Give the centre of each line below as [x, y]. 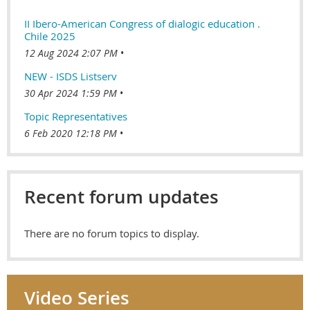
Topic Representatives [76, 116]
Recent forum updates [121, 197]
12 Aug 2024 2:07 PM [71, 53]
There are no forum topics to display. [112, 233]
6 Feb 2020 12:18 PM [71, 133]
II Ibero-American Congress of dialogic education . [142, 23]
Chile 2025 [50, 36]
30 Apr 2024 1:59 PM [71, 93]
